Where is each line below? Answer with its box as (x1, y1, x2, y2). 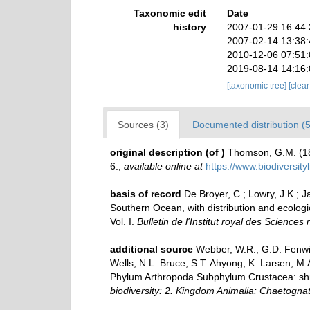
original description (110, 147, 203, 158)
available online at (124, 161, 203, 172)
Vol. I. (110, 216, 137, 227)
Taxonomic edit (133, 8, 206, 19)
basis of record (110, 188, 181, 199)
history (172, 21, 206, 33)
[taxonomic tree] (226, 81, 289, 91)
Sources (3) (118, 119, 169, 130)
